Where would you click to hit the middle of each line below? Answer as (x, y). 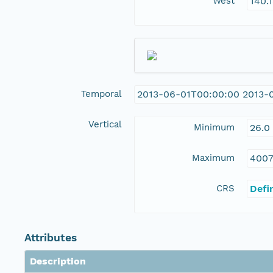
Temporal (101, 94)
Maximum (213, 158)
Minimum (214, 128)
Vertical (105, 125)
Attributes (51, 238)
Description (58, 261)
